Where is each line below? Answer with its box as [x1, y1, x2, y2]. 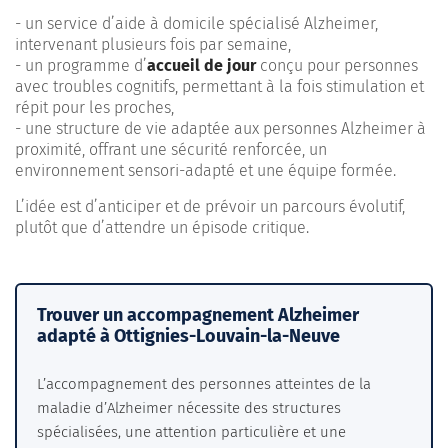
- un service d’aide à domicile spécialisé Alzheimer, [15, 13, 378, 33]
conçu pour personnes [256, 55, 418, 75]
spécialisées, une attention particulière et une [37, 422, 346, 441]
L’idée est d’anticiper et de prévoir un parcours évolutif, [15, 196, 405, 216]
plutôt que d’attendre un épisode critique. [15, 217, 309, 237]
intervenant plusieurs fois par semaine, [15, 34, 291, 54]
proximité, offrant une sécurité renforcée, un [15, 139, 327, 159]
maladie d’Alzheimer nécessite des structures [37, 398, 341, 417]
